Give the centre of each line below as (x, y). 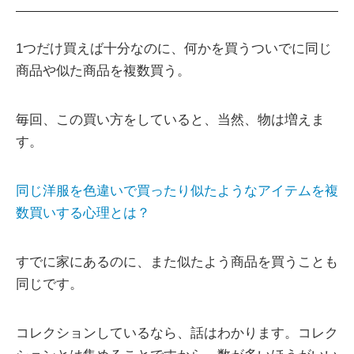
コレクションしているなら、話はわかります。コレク (177, 333)
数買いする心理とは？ (83, 213)
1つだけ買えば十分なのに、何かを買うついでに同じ (174, 49)
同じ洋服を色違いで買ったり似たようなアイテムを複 (177, 191)
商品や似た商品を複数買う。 (103, 71)
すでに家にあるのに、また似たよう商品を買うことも (177, 262)
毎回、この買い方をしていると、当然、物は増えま (170, 120)
